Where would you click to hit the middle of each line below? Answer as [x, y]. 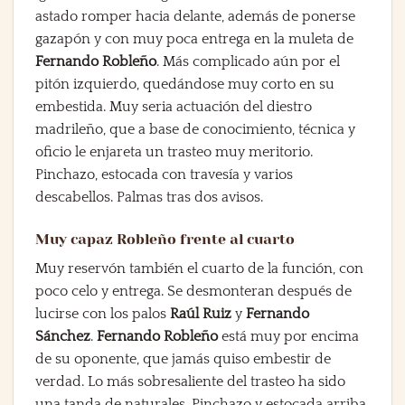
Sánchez [63, 336]
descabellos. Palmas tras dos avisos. [149, 198]
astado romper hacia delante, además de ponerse [195, 17]
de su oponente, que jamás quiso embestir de [183, 358]
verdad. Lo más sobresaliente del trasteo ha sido [190, 381]
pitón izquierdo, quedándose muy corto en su [185, 85]
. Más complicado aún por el [248, 62]
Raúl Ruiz [201, 313]
